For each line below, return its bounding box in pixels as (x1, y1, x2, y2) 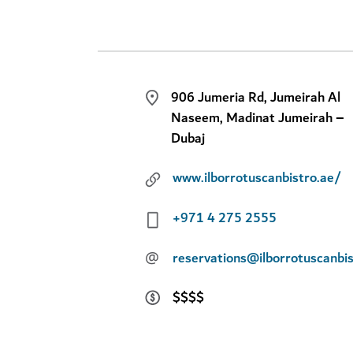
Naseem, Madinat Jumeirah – (171, 106, 345, 130)
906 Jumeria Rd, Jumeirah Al (171, 85, 341, 110)
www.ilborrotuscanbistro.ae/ (173, 166, 342, 191)
